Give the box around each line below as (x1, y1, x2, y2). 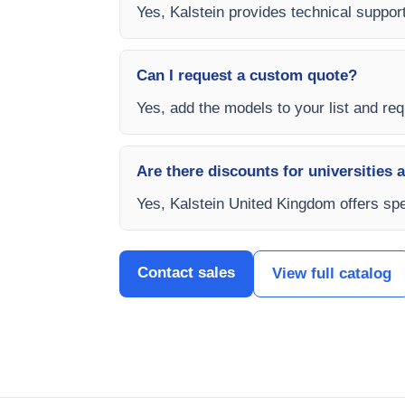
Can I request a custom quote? (137, 67, 357, 84)
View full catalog (272, 265, 391, 282)
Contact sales (137, 264, 235, 281)
